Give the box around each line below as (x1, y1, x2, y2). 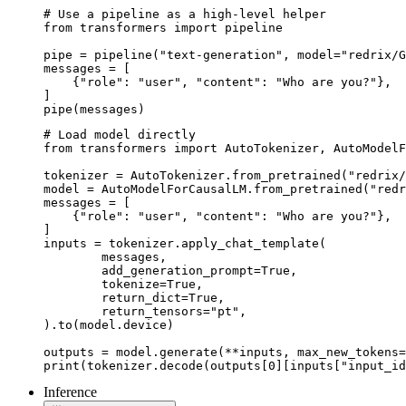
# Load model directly (43, 128, 196, 142)
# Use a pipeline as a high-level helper (43, 7, 326, 22)
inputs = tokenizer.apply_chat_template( (43, 237, 326, 251)
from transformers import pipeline (43, 21, 283, 35)
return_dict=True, (43, 291, 101, 305)
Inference (43, 384, 97, 401)
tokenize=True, (43, 277, 101, 292)
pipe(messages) (43, 102, 145, 117)
